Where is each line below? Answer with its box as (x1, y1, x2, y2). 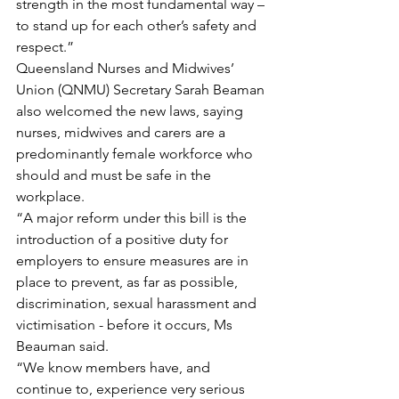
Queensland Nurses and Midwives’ (16, 60, 238, 77)
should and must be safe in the (16, 167, 215, 183)
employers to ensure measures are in (16, 252, 252, 269)
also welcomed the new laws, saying (16, 102, 247, 119)
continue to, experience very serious (16, 380, 248, 397)
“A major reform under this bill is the (16, 209, 250, 226)
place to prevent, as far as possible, (16, 273, 241, 290)
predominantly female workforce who (16, 145, 256, 162)
